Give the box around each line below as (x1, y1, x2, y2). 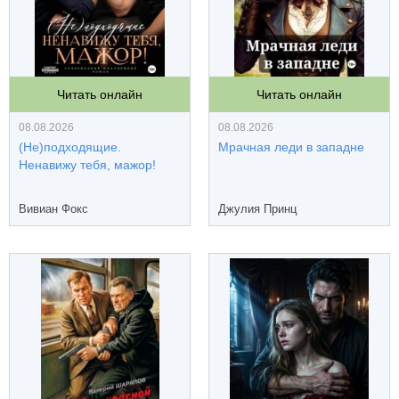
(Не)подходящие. (19, 140, 121, 154)
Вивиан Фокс (19, 202, 88, 216)
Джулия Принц (218, 202, 297, 216)
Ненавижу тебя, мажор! (19, 158, 156, 172)
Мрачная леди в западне (218, 140, 364, 154)
